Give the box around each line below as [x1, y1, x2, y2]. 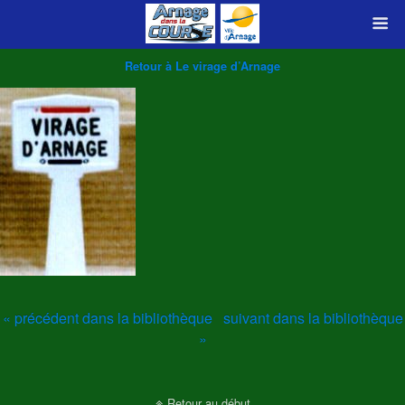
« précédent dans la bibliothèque [2, 307, 212, 328]
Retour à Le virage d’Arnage [125, 58, 280, 74]
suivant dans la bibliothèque [222, 307, 403, 328]
